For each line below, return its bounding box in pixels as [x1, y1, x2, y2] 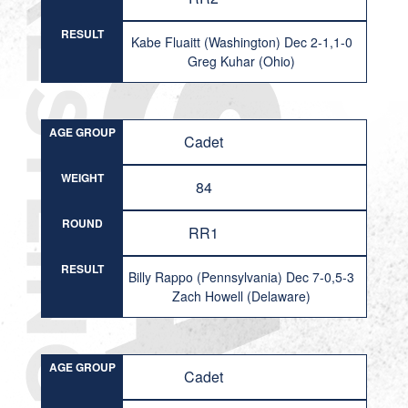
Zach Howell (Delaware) [172, 287, 311, 305]
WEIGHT [60, 169, 104, 186]
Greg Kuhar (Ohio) [188, 52, 296, 70]
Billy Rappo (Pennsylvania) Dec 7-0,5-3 [128, 268, 355, 286]
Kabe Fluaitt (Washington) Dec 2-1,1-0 [130, 33, 352, 51]
